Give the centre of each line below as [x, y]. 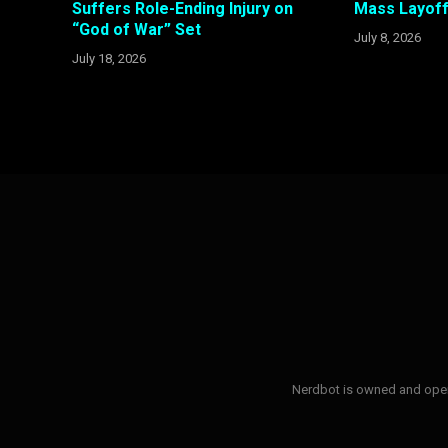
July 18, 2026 [109, 59]
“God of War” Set [136, 30]
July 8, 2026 [388, 38]
